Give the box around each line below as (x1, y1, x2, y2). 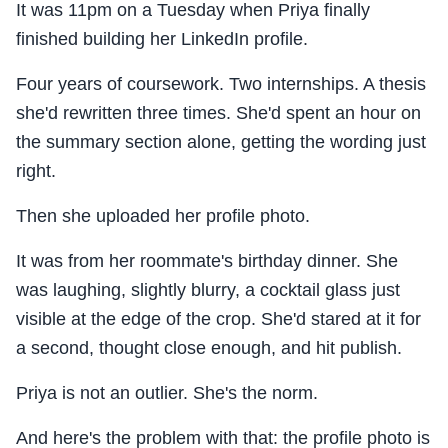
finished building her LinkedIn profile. (16, 29, 308, 50)
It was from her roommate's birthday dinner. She (16, 251, 398, 272)
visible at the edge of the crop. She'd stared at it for (16, 309, 421, 330)
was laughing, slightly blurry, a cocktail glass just (16, 280, 400, 301)
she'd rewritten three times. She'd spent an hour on (16, 103, 421, 124)
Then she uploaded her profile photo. (16, 206, 310, 227)
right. (16, 161, 56, 182)
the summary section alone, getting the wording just (16, 132, 426, 153)
